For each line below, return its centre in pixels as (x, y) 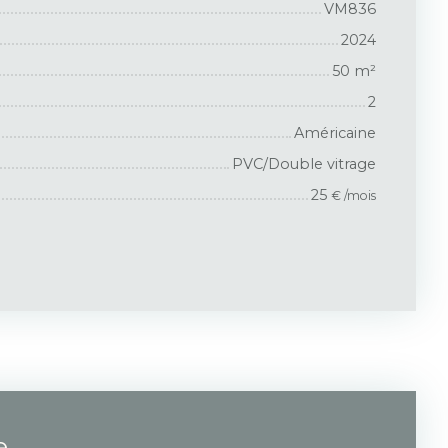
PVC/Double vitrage (304, 163)
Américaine (335, 132)
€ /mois (353, 195)
